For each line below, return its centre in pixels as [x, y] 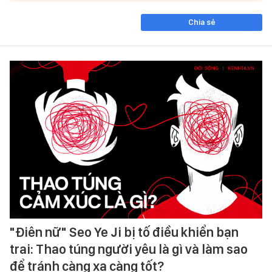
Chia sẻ [202, 22]
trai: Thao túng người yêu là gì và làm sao [129, 249]
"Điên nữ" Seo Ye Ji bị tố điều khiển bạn [124, 232]
